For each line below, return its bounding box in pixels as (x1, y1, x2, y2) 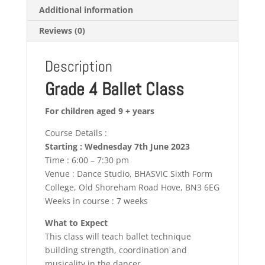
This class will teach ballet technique (44, 231, 191, 243)
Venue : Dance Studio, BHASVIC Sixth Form (44, 168, 212, 180)
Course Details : (44, 127, 107, 139)
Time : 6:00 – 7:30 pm (44, 154, 129, 166)
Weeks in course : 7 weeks (44, 195, 148, 207)
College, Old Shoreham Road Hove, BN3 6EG (44, 182, 219, 193)
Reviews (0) (38, 25, 85, 37)
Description (44, 57, 112, 77)
